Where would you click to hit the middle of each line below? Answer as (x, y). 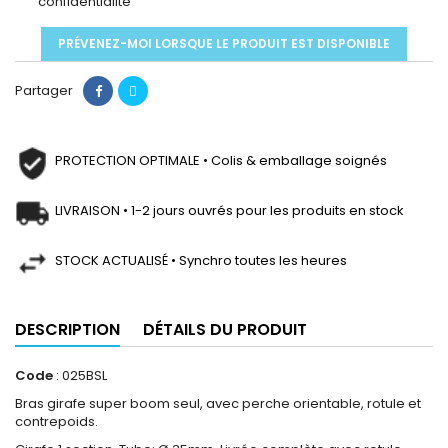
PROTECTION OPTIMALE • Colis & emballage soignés (221, 160)
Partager (44, 90)
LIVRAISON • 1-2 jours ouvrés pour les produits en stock (229, 210)
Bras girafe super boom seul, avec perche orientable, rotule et (218, 403)
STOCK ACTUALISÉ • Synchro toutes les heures (201, 260)
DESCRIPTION (67, 329)
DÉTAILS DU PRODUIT (225, 329)
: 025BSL (80, 375)
